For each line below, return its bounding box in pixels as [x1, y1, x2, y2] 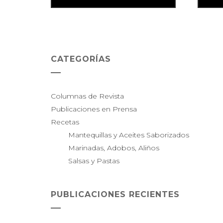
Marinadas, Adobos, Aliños [68, 143, 159, 153]
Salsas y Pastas [68, 156, 119, 166]
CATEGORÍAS [51, 54, 111, 64]
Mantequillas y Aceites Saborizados [68, 130, 189, 140]
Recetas [51, 117, 79, 127]
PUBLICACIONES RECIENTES [51, 190, 180, 200]
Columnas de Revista [51, 92, 124, 101]
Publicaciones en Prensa [51, 105, 137, 114]
